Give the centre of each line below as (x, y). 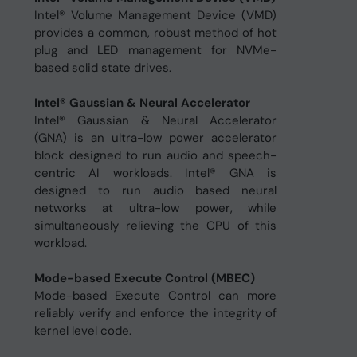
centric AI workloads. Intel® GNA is (155, 173)
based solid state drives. (102, 68)
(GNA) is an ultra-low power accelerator (155, 138)
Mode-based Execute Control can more (155, 296)
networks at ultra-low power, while (155, 208)
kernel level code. (82, 331)
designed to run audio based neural (155, 190)
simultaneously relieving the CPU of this (155, 226)
